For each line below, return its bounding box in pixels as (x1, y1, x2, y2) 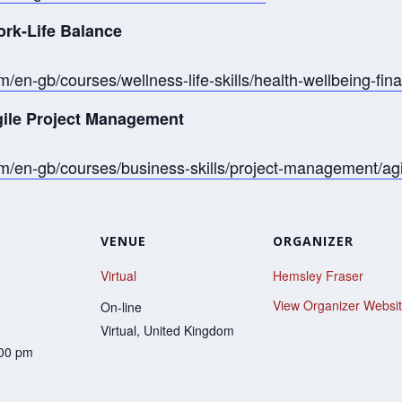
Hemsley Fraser (273, 266, 363, 284)
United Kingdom (144, 320, 234, 339)
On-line (100, 297, 142, 316)
